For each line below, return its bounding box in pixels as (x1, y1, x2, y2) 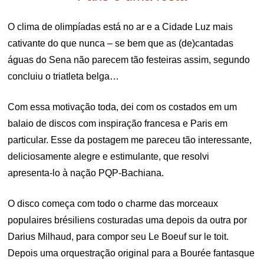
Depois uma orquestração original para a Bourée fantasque (8, 248, 255, 259)
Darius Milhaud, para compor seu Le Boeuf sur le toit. (8, 232, 229, 242)
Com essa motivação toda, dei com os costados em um (8, 102, 237, 113)
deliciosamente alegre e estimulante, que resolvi (8, 151, 210, 162)
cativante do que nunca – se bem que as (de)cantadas (8, 38, 234, 49)
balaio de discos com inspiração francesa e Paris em (8, 118, 228, 129)
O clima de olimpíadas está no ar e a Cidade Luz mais (8, 22, 233, 32)
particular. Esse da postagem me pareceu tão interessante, (8, 135, 252, 146)
